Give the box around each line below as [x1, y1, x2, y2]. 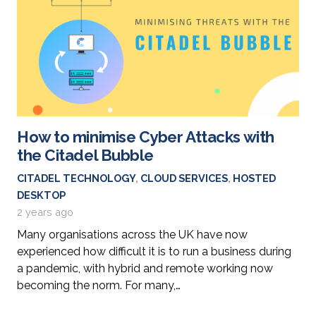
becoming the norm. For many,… [17, 278, 181, 292]
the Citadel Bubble [17, 145, 154, 164]
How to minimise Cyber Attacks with [17, 127, 274, 146]
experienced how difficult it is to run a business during [17, 244, 291, 258]
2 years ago [17, 205, 73, 218]
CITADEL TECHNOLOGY [17, 171, 135, 184]
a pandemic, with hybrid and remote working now [17, 261, 273, 275]
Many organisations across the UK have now [17, 227, 248, 241]
